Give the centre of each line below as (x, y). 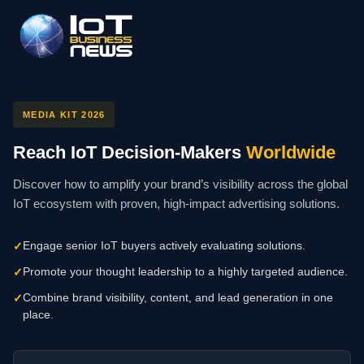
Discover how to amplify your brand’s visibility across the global (180, 184)
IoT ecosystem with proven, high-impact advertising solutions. (176, 203)
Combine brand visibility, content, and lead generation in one (178, 297)
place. (38, 314)
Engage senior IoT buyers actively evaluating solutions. (164, 245)
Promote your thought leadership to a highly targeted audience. (185, 271)
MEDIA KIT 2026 (64, 114)
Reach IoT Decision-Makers (130, 152)
